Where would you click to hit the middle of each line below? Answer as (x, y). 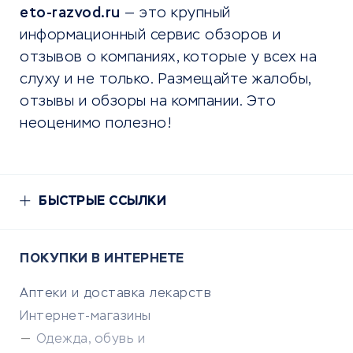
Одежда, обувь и (90, 340)
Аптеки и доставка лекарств (115, 294)
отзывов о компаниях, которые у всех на (168, 58)
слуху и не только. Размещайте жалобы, (165, 80)
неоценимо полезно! (96, 124)
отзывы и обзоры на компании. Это (148, 102)
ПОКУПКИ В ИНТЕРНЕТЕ (102, 260)
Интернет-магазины (85, 317)
